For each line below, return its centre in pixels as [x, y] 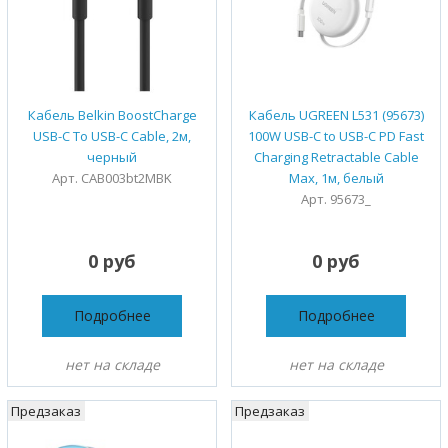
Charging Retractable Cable [336, 157]
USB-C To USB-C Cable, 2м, [112, 136]
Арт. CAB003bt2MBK [112, 178]
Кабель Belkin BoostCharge [112, 115]
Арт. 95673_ [336, 199]
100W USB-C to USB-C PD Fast [336, 136]
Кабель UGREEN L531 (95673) [336, 115]
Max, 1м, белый [336, 178]
